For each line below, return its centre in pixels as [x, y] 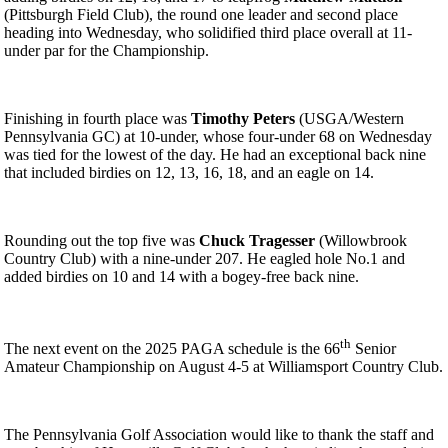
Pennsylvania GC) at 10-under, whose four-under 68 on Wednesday [218, 136]
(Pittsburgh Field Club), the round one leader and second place [201, 14]
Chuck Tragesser [257, 240]
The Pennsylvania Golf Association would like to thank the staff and [219, 435]
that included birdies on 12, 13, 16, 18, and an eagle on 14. [189, 172]
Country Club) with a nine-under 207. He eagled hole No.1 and [204, 258]
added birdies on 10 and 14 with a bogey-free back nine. [181, 276]
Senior [373, 349]
